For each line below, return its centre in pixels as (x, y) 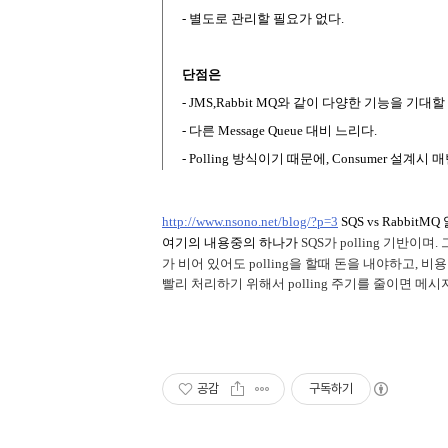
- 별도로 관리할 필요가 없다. (263, 18)
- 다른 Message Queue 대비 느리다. (279, 130)
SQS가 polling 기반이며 (368, 242)
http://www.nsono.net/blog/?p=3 (250, 221)
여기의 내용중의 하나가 (231, 242)
